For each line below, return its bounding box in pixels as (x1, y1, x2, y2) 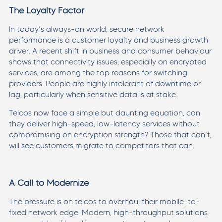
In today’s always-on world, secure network (8, 24, 165, 34)
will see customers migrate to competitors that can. (8, 140, 194, 150)
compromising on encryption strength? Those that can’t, (8, 129, 212, 139)
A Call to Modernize (8, 177, 89, 188)
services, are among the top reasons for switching (8, 67, 187, 77)
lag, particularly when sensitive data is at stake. (8, 89, 177, 99)
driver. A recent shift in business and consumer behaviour (8, 46, 212, 55)
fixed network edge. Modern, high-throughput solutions (8, 207, 208, 217)
